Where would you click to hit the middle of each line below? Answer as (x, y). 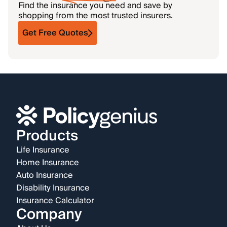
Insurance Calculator (55, 201)
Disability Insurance (53, 188)
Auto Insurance (45, 176)
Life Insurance (43, 150)
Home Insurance (48, 163)
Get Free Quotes (55, 33)
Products (47, 136)
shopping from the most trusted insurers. (96, 16)
